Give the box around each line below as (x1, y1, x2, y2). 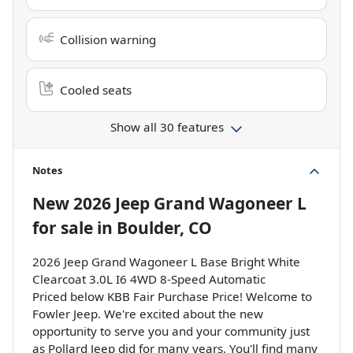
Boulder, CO (117, 217, 212, 240)
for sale (32, 217, 93, 240)
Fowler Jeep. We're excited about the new (32, 306, 263, 322)
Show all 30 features (110, 119, 224, 136)
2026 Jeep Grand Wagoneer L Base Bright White (32, 254, 300, 270)
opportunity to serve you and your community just (32, 323, 310, 340)
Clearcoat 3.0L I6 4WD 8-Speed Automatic (32, 271, 266, 288)
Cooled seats (60, 82, 132, 98)
